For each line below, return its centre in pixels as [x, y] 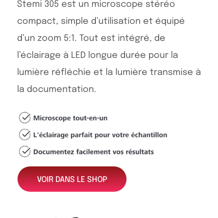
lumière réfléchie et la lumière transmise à [109, 73]
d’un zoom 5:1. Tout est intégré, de [91, 38]
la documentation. [57, 90]
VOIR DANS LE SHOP [72, 180]
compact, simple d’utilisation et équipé [101, 21]
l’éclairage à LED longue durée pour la [98, 55]
